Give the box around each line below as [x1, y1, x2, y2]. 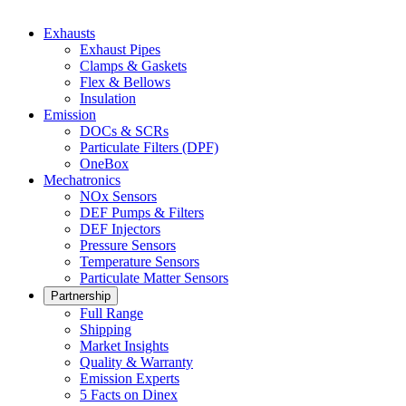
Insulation [80, 91, 136, 107]
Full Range [80, 305, 143, 322]
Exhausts [43, 25, 95, 42]
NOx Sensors [80, 188, 157, 205]
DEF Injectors [80, 221, 160, 237]
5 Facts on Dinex [80, 387, 178, 403]
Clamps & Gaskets [80, 58, 187, 74]
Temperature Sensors [80, 254, 199, 270]
